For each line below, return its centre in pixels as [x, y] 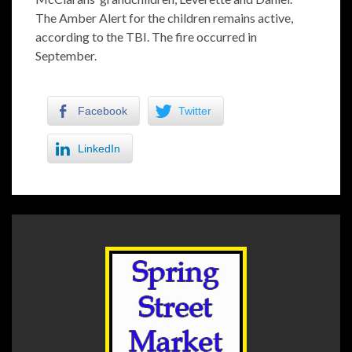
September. [66, 55]
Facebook [103, 111]
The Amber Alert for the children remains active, [164, 18]
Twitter [195, 111]
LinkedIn [99, 148]
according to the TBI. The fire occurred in [146, 37]
